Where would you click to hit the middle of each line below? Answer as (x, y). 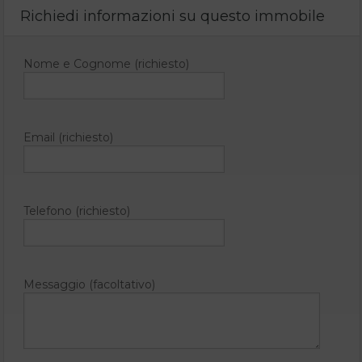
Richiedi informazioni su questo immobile (173, 16)
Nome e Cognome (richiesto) (106, 63)
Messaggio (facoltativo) (89, 284)
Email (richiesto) (68, 137)
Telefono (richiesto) (77, 210)
